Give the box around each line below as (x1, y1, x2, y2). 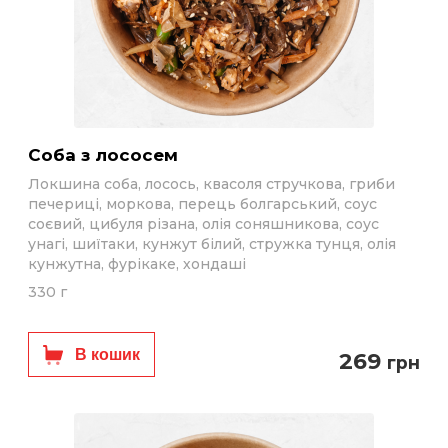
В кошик (75, 346, 140, 363)
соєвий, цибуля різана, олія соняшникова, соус (28, 215, 379, 233)
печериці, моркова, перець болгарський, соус (28, 195, 377, 213)
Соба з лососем (41, 145, 178, 165)
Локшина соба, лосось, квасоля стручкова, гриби (28, 175, 395, 193)
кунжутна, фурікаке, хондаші (28, 255, 246, 273)
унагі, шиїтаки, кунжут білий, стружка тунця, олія (28, 235, 396, 253)
